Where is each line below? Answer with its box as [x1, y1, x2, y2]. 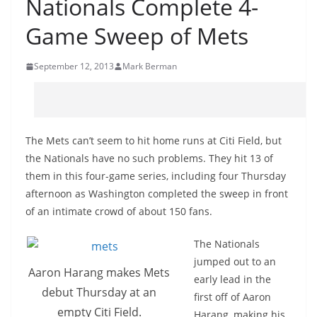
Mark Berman [122, 60, 177, 72]
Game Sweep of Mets [25, 21, 248, 51]
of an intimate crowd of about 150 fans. [25, 204, 212, 218]
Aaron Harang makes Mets [28, 264, 170, 280]
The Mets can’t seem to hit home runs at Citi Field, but [25, 134, 282, 147]
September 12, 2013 [34, 60, 114, 72]
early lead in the [194, 272, 271, 286]
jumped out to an [194, 255, 276, 268]
